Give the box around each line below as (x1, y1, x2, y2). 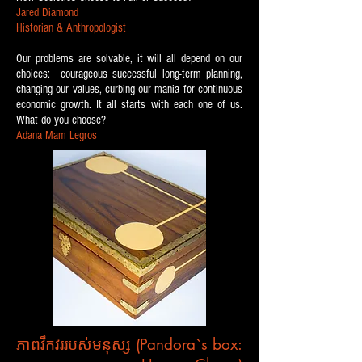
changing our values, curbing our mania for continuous (16, 82, 242, 96)
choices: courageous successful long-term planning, (16, 67, 242, 81)
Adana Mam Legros (16, 128, 97, 142)
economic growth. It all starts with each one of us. (16, 98, 242, 112)
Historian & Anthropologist (16, 21, 126, 35)
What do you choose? (16, 113, 109, 127)
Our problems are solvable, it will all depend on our (16, 52, 242, 65)
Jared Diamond (16, 6, 82, 19)
